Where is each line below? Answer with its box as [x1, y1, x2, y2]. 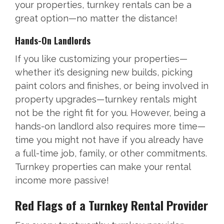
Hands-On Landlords [15, 34, 90, 47]
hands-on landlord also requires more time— [15, 121, 205, 132]
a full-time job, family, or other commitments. [15, 148, 207, 159]
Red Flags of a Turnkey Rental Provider [15, 196, 208, 214]
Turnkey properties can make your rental [15, 161, 190, 172]
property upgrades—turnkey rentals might [15, 94, 197, 105]
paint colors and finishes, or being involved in [15, 80, 208, 91]
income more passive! [15, 175, 109, 186]
